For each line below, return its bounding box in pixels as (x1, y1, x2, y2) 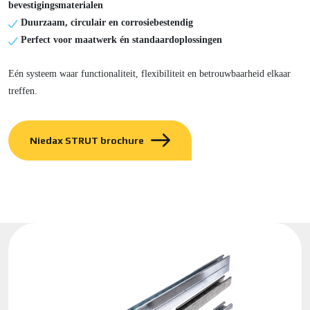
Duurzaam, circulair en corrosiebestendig (18, 17, 193, 28)
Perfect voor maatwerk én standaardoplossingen (18, 35, 222, 46)
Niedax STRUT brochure (30, 135, 144, 147)
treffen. (8, 86, 40, 97)
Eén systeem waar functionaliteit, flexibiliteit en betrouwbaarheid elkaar (8, 69, 291, 80)
